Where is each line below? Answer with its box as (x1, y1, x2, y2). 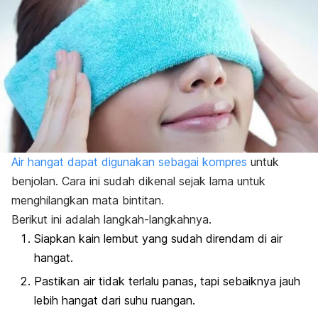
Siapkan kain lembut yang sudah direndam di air (34, 231, 283, 246)
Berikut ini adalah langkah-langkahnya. (11, 212, 212, 227)
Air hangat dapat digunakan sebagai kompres (11, 155, 247, 170)
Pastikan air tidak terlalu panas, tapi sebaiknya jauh (34, 274, 300, 289)
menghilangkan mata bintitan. (11, 193, 164, 208)
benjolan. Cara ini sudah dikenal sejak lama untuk (11, 174, 265, 189)
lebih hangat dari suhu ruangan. (34, 293, 195, 308)
